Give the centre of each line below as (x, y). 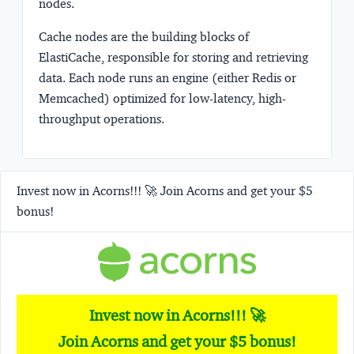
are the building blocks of (178, 36)
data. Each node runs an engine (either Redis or (168, 77)
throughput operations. (102, 119)
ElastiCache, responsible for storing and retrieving (173, 57)
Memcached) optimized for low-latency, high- (162, 98)
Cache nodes (73, 36)
